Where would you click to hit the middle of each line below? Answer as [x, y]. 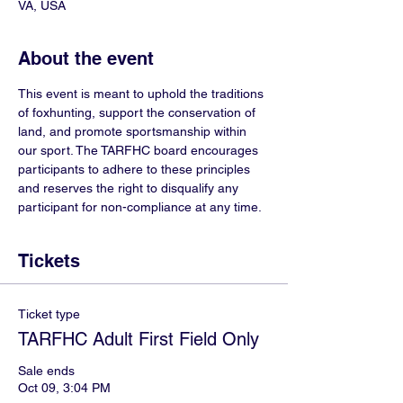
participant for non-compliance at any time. [142, 207]
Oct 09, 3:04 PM [64, 388]
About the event [86, 58]
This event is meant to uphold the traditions [143, 94]
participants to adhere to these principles [136, 169]
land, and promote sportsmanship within [134, 131]
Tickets [49, 261]
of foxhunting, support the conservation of [139, 112]
